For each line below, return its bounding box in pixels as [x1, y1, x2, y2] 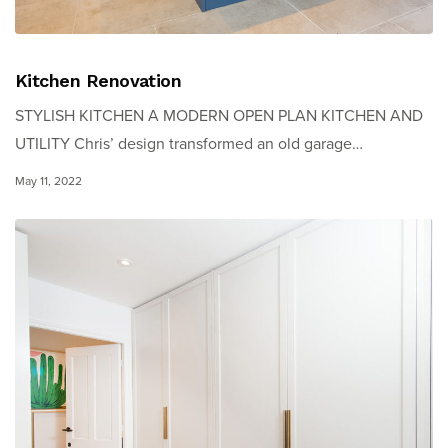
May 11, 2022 [15, 174, 82, 189]
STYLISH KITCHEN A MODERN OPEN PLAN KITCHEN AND [15, 106, 423, 127]
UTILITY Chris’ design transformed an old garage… [15, 134, 363, 155]
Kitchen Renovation [15, 70, 182, 92]
